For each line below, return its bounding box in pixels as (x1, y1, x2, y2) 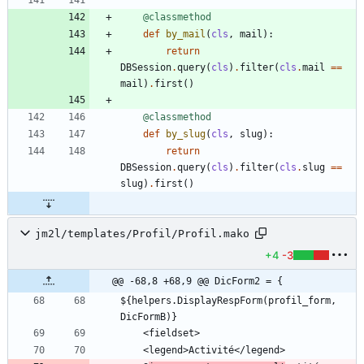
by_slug (166, 128, 206, 141)
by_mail (166, 28, 206, 41)
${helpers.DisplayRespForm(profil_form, (120, 295, 336, 307)
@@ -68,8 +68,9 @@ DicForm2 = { (112, 275, 283, 288)
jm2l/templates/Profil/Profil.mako (35, 227, 249, 240)
